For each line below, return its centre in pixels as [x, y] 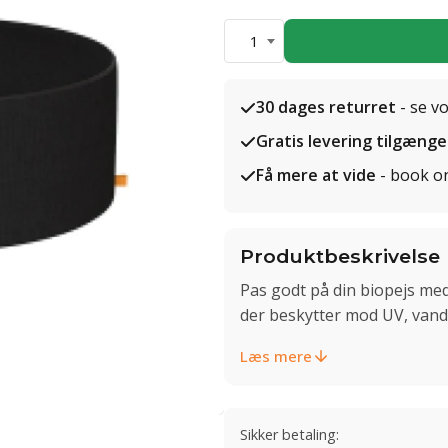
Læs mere [276, 355]
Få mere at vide [316, 175]
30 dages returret [326, 107]
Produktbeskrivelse [340, 256]
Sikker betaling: [289, 434]
